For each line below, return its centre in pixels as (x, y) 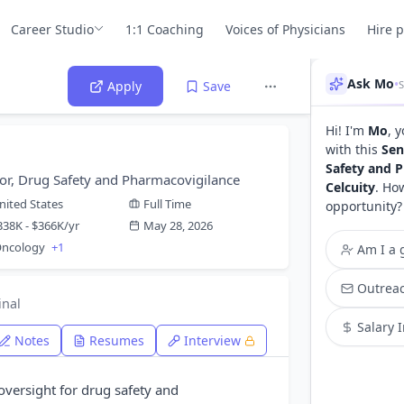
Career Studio (53, 29)
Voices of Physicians (286, 29)
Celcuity (350, 187)
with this (353, 149)
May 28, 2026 (178, 225)
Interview (212, 340)
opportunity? (364, 206)
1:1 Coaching (165, 29)
